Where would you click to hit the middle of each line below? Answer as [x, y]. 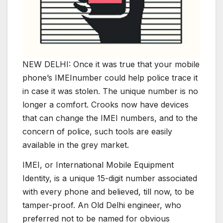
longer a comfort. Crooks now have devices [106, 105]
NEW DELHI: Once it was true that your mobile [111, 64]
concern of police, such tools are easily [97, 132]
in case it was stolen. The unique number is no [110, 91]
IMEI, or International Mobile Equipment [98, 165]
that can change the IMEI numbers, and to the [110, 118]
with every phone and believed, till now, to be [108, 192]
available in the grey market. [76, 145]
